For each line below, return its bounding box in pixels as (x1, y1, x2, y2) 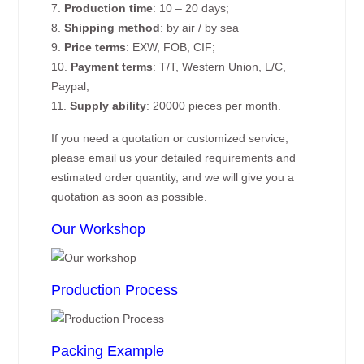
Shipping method (64, 21, 161, 34)
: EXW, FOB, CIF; (126, 41, 216, 54)
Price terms (64, 41, 127, 54)
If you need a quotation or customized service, (51, 132, 289, 145)
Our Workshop (51, 221, 146, 237)
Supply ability (70, 99, 147, 112)
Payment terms (71, 60, 154, 73)
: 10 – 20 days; (153, 2, 230, 15)
